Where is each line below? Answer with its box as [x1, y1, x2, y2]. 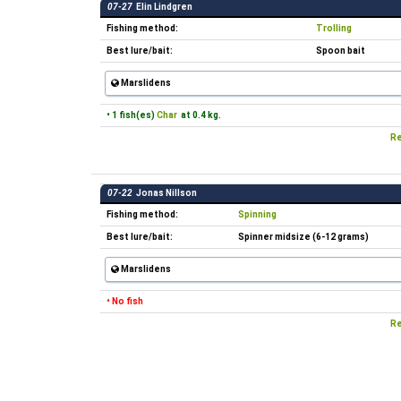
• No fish [107, 296, 143, 306]
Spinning [238, 209, 277, 219]
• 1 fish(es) [107, 110, 157, 120]
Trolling [316, 23, 352, 33]
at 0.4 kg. [177, 110, 221, 120]
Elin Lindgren [132, 2, 192, 12]
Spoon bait [316, 46, 365, 55]
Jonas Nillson [132, 188, 197, 198]
